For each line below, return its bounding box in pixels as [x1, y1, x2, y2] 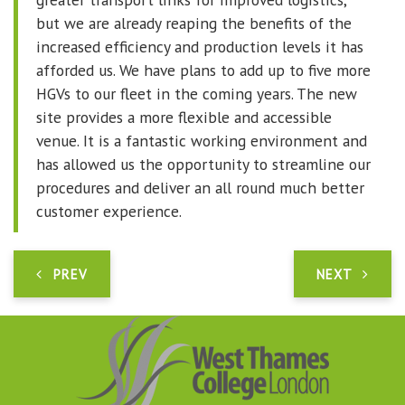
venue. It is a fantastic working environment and [36, 130, 367, 152]
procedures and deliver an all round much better [36, 177, 364, 199]
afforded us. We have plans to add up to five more [36, 60, 371, 81]
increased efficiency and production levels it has [36, 36, 363, 58]
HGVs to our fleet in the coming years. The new [36, 83, 357, 105]
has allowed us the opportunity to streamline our [36, 154, 371, 175]
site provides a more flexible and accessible [36, 107, 332, 128]
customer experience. [36, 201, 182, 222]
